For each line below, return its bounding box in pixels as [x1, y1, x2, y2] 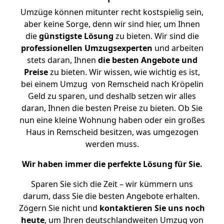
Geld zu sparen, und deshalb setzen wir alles [28, 90, 196, 101]
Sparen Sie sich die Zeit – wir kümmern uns [31, 178, 193, 189]
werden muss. [85, 138, 139, 149]
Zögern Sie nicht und [19, 202, 99, 213]
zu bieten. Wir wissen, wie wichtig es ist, [48, 66, 200, 77]
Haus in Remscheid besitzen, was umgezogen [25, 126, 198, 137]
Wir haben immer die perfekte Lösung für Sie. [21, 158, 202, 169]
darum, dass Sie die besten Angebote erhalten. [22, 190, 201, 201]
